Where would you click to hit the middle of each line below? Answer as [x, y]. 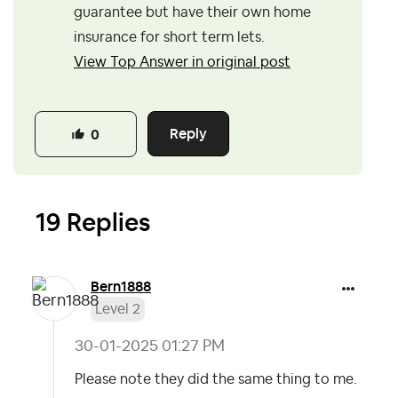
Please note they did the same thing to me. [216, 379]
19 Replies [93, 222]
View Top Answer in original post [182, 63]
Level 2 [118, 309]
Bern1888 [121, 286]
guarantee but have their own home [192, 13]
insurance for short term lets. [169, 38]
